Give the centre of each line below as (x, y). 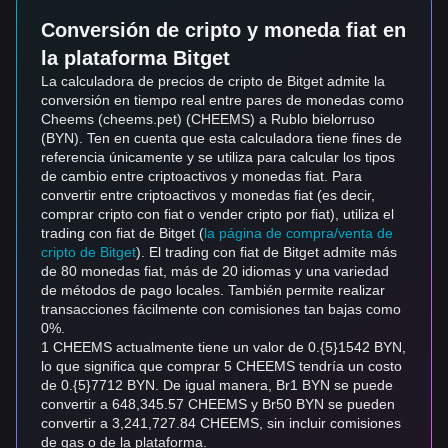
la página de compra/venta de (298, 233)
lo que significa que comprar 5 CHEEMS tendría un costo (221, 366)
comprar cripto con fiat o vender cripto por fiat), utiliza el (217, 214)
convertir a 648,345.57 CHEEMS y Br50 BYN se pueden (218, 404)
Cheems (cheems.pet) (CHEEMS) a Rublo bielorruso (208, 119)
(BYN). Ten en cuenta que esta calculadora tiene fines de (221, 138)
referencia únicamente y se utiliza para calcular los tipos (218, 157)
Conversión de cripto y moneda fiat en (223, 30)
